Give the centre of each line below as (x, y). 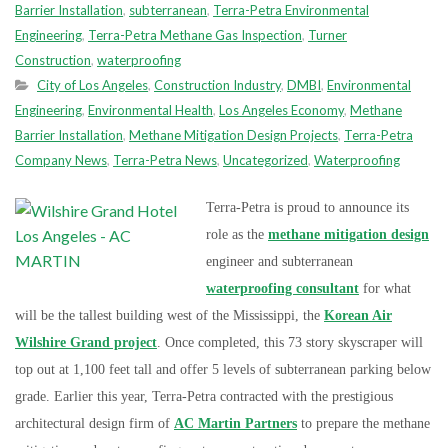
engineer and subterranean (279, 261)
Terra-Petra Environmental (291, 10)
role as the (237, 234)
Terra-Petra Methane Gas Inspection (195, 35)
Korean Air (358, 315)
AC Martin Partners (235, 423)
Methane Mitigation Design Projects (233, 135)
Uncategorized (265, 160)
